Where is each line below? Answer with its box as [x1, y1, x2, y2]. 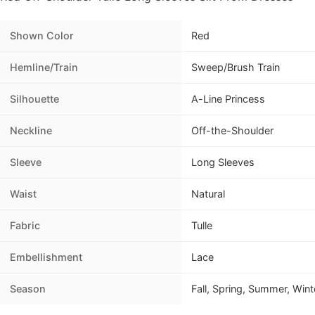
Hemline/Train [10, 61, 78, 74]
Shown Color [10, 30, 74, 42]
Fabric [10, 219, 40, 232]
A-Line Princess [191, 93, 265, 105]
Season [10, 283, 46, 295]
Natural [191, 188, 225, 200]
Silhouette [10, 93, 59, 105]
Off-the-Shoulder [191, 124, 274, 137]
